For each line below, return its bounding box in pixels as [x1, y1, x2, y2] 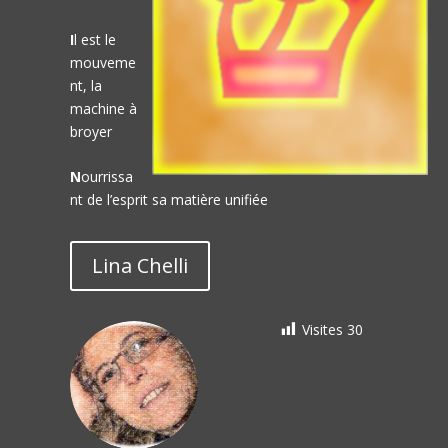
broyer [69, 121, 112, 141]
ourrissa [80, 167, 133, 187]
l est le [73, 29, 116, 49]
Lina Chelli [91, 252, 188, 280]
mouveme [69, 52, 136, 72]
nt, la [69, 75, 102, 95]
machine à [69, 98, 137, 118]
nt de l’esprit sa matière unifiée [69, 190, 268, 210]
